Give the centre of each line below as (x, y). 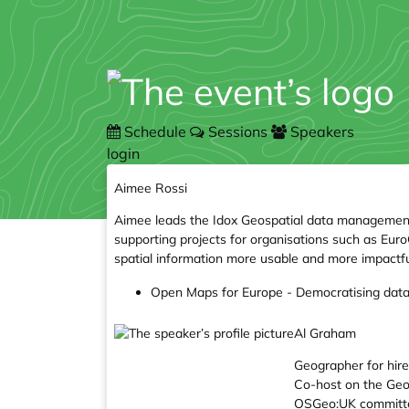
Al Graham (325, 333)
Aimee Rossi (151, 188)
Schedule (155, 131)
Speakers (320, 131)
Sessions (238, 131)
